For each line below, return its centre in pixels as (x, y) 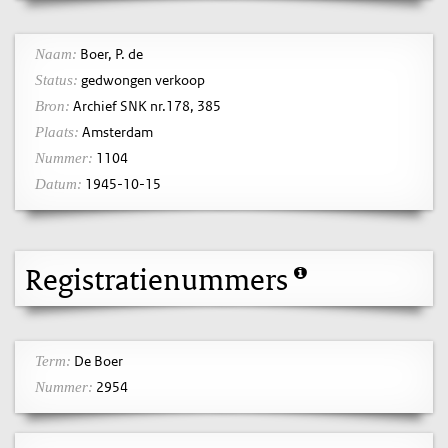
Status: (56, 80)
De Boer (97, 361)
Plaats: (57, 132)
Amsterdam (116, 132)
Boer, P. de (110, 54)
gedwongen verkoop (141, 80)
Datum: (58, 184)
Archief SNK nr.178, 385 (145, 106)
